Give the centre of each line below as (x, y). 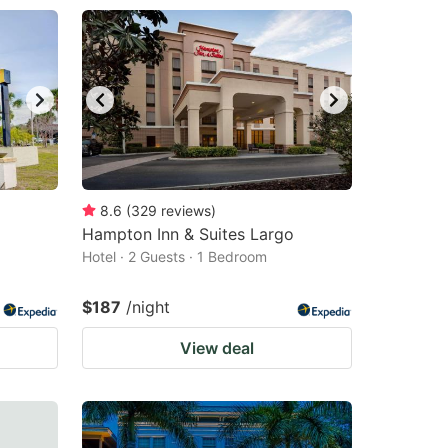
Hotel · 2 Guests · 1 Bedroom (174, 256)
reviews (186, 210)
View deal (217, 348)
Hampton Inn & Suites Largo (188, 234)
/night (148, 307)
